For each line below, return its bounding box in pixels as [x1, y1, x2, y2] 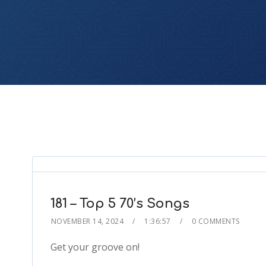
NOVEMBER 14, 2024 [50, 216, 124, 226]
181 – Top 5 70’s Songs [50, 197, 189, 211]
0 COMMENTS [191, 216, 240, 226]
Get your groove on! [50, 240, 140, 254]
